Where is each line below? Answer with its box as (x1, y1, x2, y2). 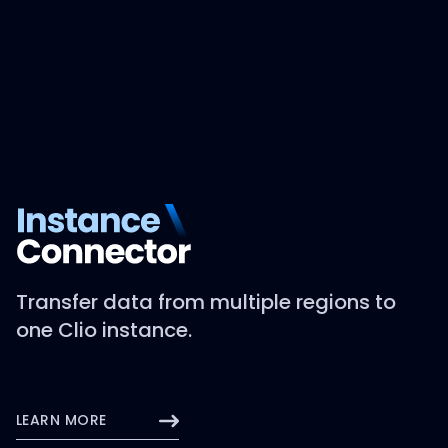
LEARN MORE (16, 409, 112, 430)
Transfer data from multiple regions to (16, 287, 396, 316)
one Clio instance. (16, 315, 192, 344)
